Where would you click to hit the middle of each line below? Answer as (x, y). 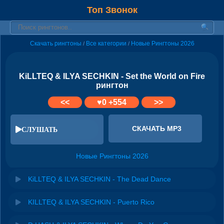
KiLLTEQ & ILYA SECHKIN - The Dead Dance (99, 179)
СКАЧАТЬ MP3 (156, 128)
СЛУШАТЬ (39, 129)
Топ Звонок (112, 10)
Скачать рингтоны (55, 43)
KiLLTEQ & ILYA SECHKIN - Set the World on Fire (112, 76)
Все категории (106, 43)
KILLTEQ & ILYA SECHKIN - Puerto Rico (91, 202)
